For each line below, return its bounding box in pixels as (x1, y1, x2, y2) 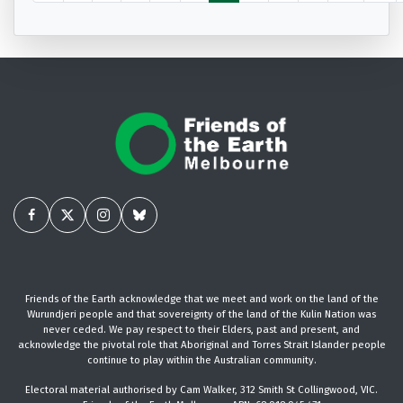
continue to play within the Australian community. (86, 353, 317, 366)
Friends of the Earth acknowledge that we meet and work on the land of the (24, 291, 379, 305)
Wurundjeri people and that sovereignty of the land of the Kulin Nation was (27, 307, 376, 320)
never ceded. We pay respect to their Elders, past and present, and (43, 322, 360, 336)
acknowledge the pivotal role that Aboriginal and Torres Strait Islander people (17, 337, 386, 351)
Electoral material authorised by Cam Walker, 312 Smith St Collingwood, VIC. (25, 382, 378, 396)
